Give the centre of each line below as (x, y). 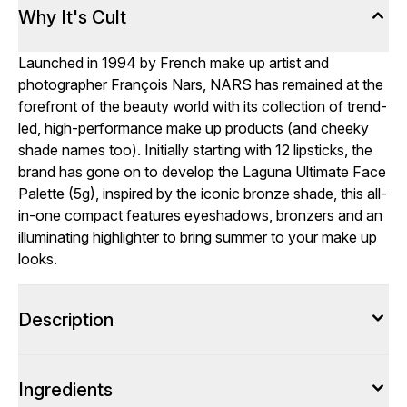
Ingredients (65, 390)
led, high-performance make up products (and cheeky (194, 128)
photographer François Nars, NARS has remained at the (201, 84)
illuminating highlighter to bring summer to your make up (198, 237)
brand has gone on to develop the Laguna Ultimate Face (202, 172)
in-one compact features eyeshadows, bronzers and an (200, 215)
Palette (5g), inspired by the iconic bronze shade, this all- (203, 194)
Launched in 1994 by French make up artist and (174, 63)
